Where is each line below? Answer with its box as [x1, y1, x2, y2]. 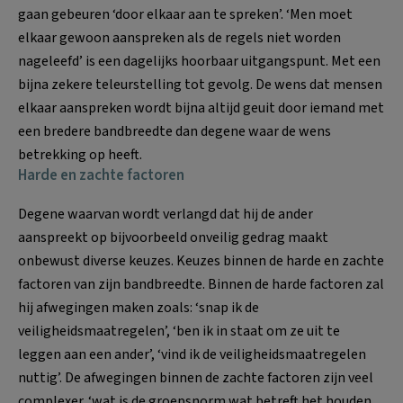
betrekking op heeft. [18, 145, 142, 166]
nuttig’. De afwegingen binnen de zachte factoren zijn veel [18, 368, 373, 389]
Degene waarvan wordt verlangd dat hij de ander [18, 204, 313, 225]
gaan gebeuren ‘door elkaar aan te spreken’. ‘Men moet [18, 4, 353, 25]
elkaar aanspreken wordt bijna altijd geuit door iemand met [18, 98, 384, 119]
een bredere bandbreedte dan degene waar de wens [18, 121, 331, 142]
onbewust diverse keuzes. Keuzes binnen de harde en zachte [18, 251, 384, 272]
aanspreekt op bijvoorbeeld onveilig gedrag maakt [18, 228, 328, 248]
